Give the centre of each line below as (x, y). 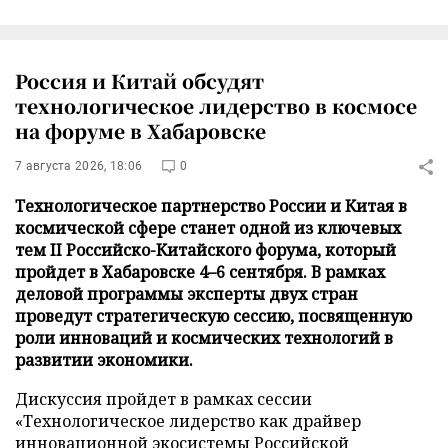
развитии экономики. (104, 360)
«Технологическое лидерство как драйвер (188, 421)
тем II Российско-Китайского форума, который (205, 250)
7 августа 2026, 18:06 (79, 166)
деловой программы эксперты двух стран (186, 294)
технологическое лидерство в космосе (216, 105)
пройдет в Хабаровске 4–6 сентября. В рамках (200, 272)
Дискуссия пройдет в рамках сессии (163, 399)
